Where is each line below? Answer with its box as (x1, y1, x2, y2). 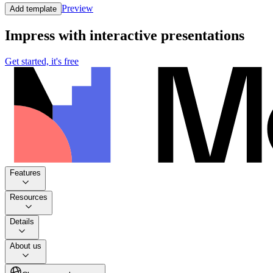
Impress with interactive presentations (5, 27, 244, 44)
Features (10, 168, 41, 178)
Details (10, 217, 34, 227)
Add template (10, 4, 57, 14)
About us (10, 241, 41, 251)
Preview (62, 3, 93, 14)
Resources (10, 193, 48, 202)
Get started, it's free (5, 56, 79, 67)
